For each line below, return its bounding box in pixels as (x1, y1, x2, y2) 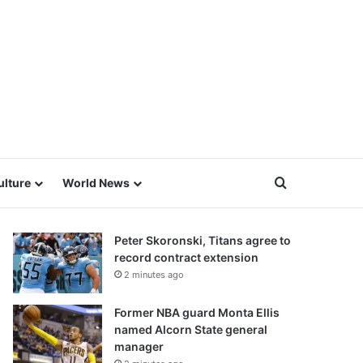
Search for (285, 174, 350, 190)
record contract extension (114, 250, 258, 264)
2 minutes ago (124, 269, 184, 280)
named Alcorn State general (114, 322, 267, 336)
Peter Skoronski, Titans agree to (114, 233, 291, 247)
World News (62, 176, 130, 190)
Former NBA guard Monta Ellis (114, 305, 280, 319)
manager (114, 340, 164, 353)
